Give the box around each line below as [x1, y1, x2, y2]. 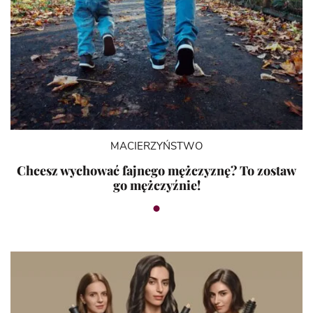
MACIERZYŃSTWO [110, 140, 203, 152]
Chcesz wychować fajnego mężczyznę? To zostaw [17, 161, 296, 179]
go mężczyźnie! [112, 176, 201, 194]
